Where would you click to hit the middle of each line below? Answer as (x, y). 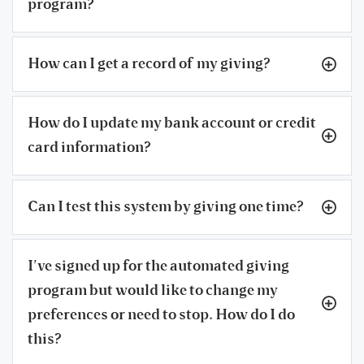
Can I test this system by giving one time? (166, 207)
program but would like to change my (153, 290)
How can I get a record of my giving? (149, 64)
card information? (89, 147)
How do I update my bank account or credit (172, 123)
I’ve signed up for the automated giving (158, 266)
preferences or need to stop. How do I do (161, 315)
